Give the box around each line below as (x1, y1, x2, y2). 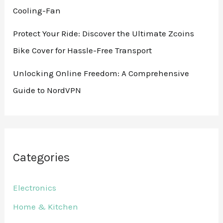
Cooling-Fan (13, 5, 61, 16)
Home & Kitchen (13, 202, 79, 212)
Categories (13, 150, 70, 164)
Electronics (13, 182, 57, 193)
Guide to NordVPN (13, 85, 82, 96)
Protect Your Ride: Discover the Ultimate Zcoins (13, 28, 195, 39)
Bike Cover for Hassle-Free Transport (13, 45, 152, 56)
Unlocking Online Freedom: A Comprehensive (13, 68, 190, 79)
